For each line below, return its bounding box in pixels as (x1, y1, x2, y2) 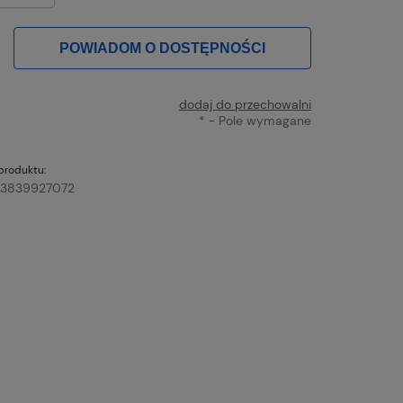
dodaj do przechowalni (178, 96, 311, 112)
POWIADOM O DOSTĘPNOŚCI (58, 40, 265, 56)
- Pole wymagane (204, 112, 311, 129)
